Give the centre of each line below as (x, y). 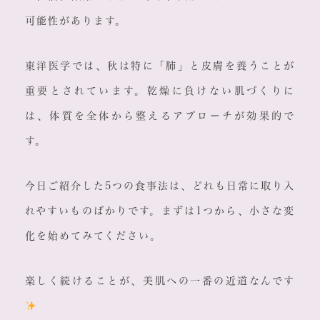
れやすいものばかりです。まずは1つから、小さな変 (160, 211)
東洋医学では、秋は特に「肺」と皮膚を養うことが (160, 66)
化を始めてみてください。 (93, 236)
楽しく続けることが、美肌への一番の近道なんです (160, 281)
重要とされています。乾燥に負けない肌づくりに (160, 91)
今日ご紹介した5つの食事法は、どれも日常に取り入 (160, 186)
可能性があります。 (75, 21)
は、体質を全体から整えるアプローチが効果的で (160, 116)
